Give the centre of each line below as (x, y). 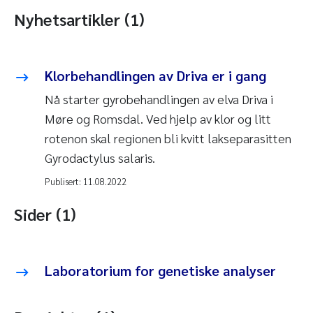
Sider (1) (45, 214)
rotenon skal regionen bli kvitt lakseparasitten (168, 138)
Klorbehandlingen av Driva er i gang (155, 76)
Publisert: (64, 182)
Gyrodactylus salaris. (100, 158)
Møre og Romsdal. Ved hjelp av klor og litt (158, 119)
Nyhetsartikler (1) (79, 19)
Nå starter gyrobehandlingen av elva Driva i (159, 99)
